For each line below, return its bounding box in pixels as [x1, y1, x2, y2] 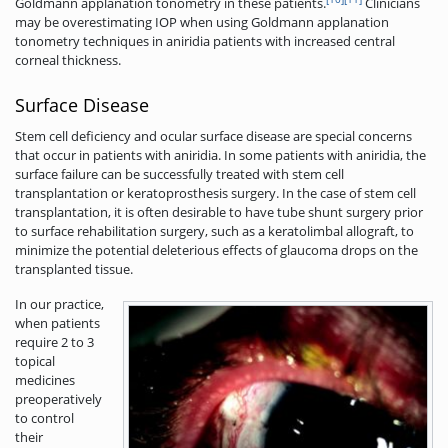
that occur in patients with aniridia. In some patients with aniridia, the [15, 145, 426, 164]
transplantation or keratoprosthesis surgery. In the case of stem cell [15, 183, 416, 202]
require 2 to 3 [15, 332, 94, 351]
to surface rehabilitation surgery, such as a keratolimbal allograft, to [15, 221, 414, 240]
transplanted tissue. [15, 259, 133, 278]
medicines [15, 370, 75, 389]
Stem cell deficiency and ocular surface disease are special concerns [15, 126, 412, 145]
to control [15, 408, 74, 427]
